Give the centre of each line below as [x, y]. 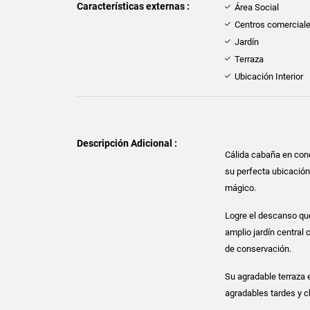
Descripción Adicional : [127, 144]
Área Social [257, 8]
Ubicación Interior [269, 77]
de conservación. [258, 249]
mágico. [241, 188]
